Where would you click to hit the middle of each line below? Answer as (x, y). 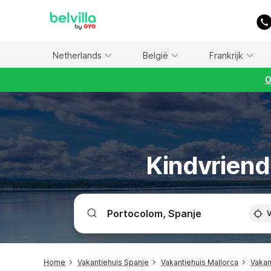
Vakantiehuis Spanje (113, 262)
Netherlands (77, 55)
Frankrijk (226, 55)
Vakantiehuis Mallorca (200, 262)
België (155, 55)
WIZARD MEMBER (54, 6)
